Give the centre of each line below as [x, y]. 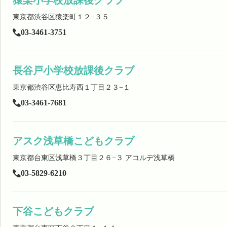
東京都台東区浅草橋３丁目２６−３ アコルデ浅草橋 [94, 158]
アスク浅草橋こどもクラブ [73, 141]
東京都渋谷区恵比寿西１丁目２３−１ [71, 87]
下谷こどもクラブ [53, 211]
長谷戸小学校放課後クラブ [73, 70]
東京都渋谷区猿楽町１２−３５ [61, 17]
